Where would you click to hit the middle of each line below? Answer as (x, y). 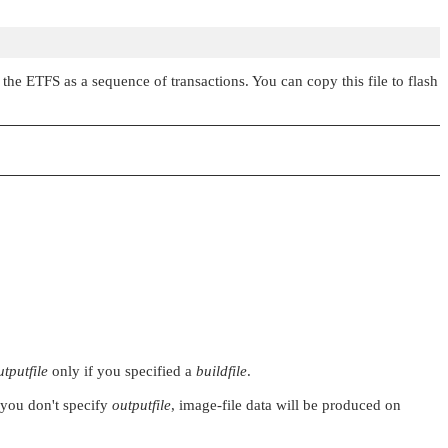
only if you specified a (122, 370)
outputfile (141, 404)
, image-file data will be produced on (286, 404)
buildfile (221, 370)
